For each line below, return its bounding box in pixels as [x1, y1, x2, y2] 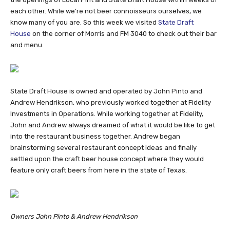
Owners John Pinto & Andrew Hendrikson [10, 213, 138, 221]
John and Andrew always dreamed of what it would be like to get [10, 121, 215, 129]
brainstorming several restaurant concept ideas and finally [10, 144, 197, 152]
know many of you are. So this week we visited [10, 18, 158, 27]
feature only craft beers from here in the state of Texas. [10, 166, 187, 175]
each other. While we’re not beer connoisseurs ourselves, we [10, 7, 202, 15]
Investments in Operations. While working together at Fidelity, [10, 110, 203, 118]
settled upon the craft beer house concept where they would [10, 155, 204, 163]
